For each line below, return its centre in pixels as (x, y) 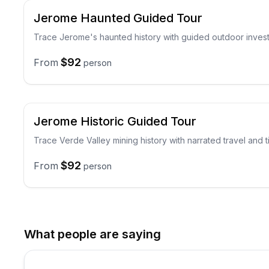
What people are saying (92, 234)
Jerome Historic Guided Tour (115, 121)
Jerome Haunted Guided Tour (118, 18)
